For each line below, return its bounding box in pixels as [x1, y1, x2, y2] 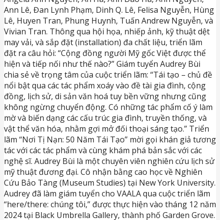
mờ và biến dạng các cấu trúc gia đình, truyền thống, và [4, 112, 207, 123]
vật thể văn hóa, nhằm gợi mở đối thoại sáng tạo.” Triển [4, 123, 209, 134]
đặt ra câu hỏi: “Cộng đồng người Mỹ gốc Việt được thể [4, 47, 206, 58]
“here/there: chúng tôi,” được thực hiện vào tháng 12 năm [4, 198, 216, 210]
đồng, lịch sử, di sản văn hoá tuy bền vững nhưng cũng [4, 90, 206, 102]
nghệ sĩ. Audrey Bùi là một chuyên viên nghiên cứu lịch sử [4, 155, 215, 166]
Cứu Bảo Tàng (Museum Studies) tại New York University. [4, 177, 216, 188]
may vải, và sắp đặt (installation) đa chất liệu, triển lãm [4, 36, 202, 48]
